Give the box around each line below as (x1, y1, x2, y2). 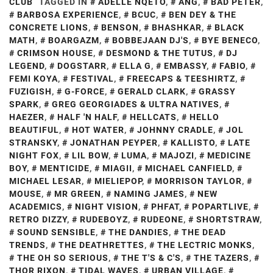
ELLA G (119, 60, 151, 71)
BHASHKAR (152, 22, 202, 32)
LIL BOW (72, 150, 108, 160)
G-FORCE (65, 86, 105, 96)
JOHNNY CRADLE (137, 124, 213, 135)
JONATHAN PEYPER (70, 137, 158, 147)
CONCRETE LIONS (9, 22, 88, 32)
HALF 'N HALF (57, 112, 117, 122)
